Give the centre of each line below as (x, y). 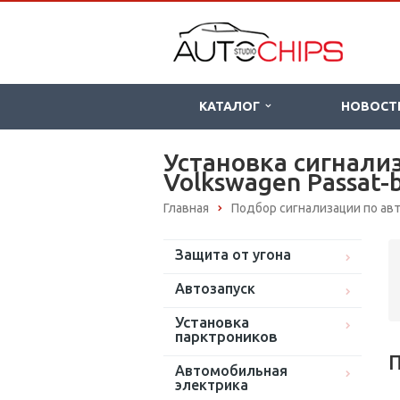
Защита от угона (233, 255)
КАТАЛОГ (232, 106)
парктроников (226, 337)
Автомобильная (231, 371)
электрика (212, 385)
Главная (186, 208)
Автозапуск (215, 289)
